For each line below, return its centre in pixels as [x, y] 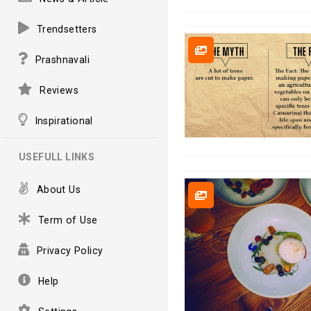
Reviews [59, 90]
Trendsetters [67, 29]
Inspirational [64, 120]
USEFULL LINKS [57, 157]
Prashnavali [62, 59]
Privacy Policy [70, 250]
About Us [58, 189]
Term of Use [68, 220]
